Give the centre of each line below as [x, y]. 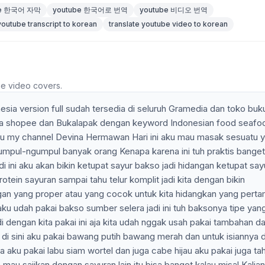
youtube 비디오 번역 [174, 10]
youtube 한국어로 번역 [90, 10]
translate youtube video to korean [168, 24]
